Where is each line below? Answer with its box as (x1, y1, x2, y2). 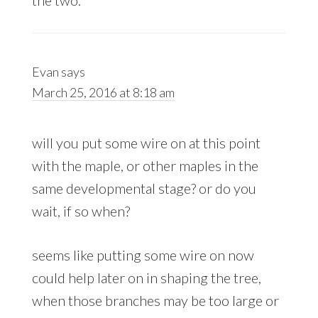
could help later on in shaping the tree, (31, 268, 261, 286)
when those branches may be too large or (31, 291, 279, 309)
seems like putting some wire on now (31, 246, 254, 263)
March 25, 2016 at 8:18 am (31, 84, 175, 100)
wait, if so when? (31, 202, 130, 219)
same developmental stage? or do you (31, 179, 256, 197)
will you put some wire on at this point (31, 133, 261, 151)
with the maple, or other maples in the (31, 156, 258, 174)
